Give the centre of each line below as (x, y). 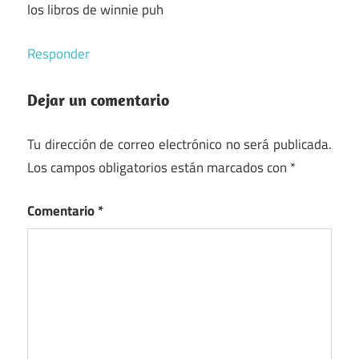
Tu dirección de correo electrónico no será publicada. (179, 144)
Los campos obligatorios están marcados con (159, 167)
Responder (58, 53)
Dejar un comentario (98, 100)
